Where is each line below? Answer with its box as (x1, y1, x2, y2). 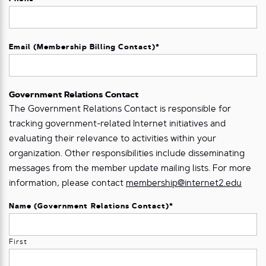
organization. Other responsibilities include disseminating (9, 150, 245, 159)
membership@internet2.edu (126, 179, 242, 189)
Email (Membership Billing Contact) (9, 44, 156, 52)
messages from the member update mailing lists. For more (9, 164, 251, 174)
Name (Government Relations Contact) (9, 203, 170, 211)
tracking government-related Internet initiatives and (9, 120, 226, 129)
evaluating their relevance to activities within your (9, 135, 216, 144)
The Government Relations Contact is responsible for (9, 105, 231, 115)
